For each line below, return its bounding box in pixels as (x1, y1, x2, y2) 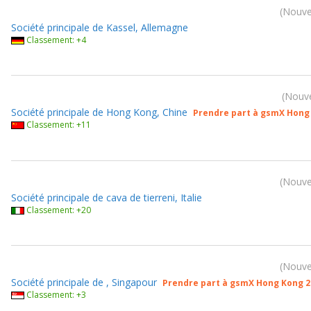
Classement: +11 (26, 119, 91, 131)
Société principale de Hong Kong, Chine (11, 106, 187, 119)
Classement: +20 (26, 204, 91, 216)
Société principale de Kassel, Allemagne (11, 21, 188, 34)
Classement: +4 (26, 34, 86, 46)
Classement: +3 (26, 289, 86, 301)
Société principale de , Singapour (11, 276, 157, 289)
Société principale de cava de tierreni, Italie (11, 191, 202, 204)
